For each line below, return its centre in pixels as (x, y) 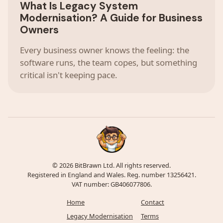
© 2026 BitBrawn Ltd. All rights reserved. (111, 165)
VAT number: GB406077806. (111, 184)
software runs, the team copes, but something (109, 62)
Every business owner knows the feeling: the (105, 50)
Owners (39, 29)
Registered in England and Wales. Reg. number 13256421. (111, 174)
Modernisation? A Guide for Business (111, 17)
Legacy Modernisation (100, 216)
